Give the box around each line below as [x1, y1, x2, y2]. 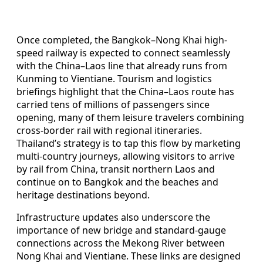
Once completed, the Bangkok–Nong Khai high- [16, 33, 227, 46]
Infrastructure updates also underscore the [16, 210, 210, 224]
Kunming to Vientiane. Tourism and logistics [16, 72, 212, 85]
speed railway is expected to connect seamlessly [16, 46, 230, 59]
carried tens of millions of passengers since [16, 97, 210, 111]
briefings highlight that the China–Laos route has [16, 85, 234, 98]
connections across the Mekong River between [16, 236, 225, 249]
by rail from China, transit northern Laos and [16, 162, 215, 176]
